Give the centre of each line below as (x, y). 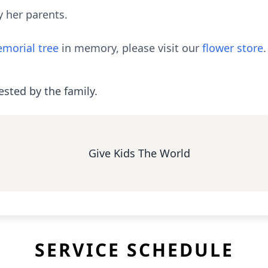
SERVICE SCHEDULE (134, 250)
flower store (233, 48)
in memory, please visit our (130, 48)
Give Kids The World (140, 153)
